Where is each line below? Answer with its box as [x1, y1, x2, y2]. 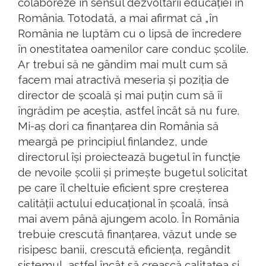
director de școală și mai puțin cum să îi [18, 88, 222, 102]
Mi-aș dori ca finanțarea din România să [18, 119, 218, 133]
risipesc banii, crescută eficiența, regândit [18, 243, 230, 256]
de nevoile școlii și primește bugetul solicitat [18, 166, 248, 179]
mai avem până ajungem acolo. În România [18, 212, 239, 226]
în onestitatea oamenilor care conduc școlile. [18, 42, 248, 56]
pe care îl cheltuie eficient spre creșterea [18, 181, 229, 195]
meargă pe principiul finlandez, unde [18, 135, 208, 148]
